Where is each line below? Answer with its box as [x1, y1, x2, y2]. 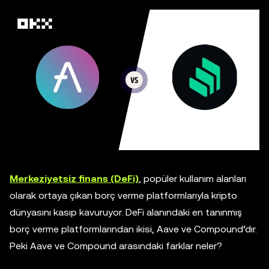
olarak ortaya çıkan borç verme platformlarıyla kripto [10, 190, 237, 202]
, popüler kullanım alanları [139, 173, 246, 185]
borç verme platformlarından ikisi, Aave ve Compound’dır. [10, 223, 257, 235]
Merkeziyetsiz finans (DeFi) [10, 173, 139, 185]
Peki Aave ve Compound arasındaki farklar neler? [10, 240, 225, 252]
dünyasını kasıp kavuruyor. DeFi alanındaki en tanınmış [10, 207, 242, 219]
